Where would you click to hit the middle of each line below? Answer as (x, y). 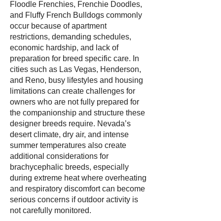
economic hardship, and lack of (64, 48)
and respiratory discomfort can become (77, 189)
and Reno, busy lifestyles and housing (76, 80)
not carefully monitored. (51, 210)
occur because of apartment (58, 26)
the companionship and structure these (77, 113)
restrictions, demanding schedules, (71, 37)
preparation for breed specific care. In (74, 58)
